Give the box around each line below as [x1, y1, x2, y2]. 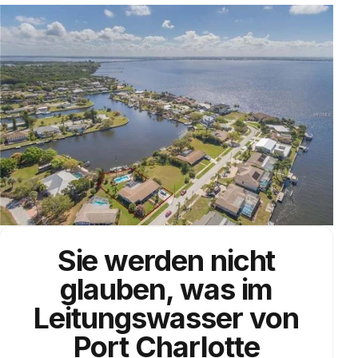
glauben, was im [59, 271, 273, 307]
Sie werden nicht [57, 242, 276, 278]
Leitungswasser [34, 300, 250, 336]
